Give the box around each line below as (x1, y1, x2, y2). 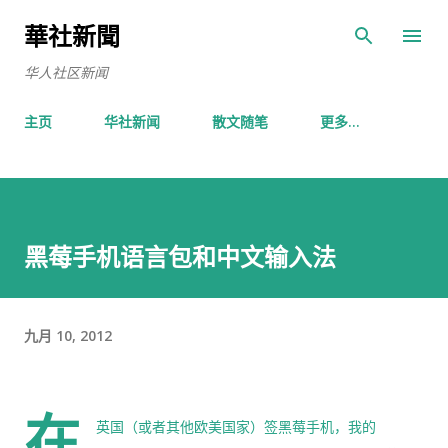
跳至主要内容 (182, 16, 266, 34)
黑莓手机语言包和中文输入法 (24, 240, 336, 273)
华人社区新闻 (24, 63, 108, 82)
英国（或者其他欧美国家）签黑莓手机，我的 (96, 418, 376, 436)
